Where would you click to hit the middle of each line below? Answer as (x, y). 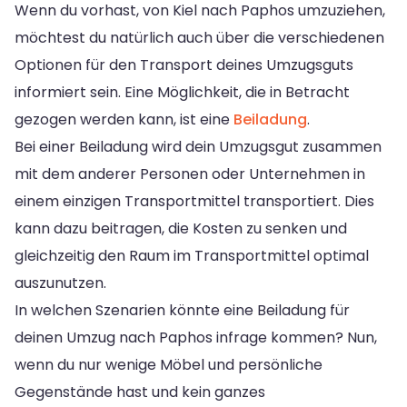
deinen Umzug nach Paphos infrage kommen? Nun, (196, 337)
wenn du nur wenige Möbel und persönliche (169, 364)
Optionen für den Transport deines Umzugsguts (184, 65)
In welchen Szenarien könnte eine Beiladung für (182, 310)
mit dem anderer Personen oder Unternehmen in (190, 174)
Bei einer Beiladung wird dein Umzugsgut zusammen (198, 146)
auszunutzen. (60, 283)
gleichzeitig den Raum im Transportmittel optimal (192, 255)
